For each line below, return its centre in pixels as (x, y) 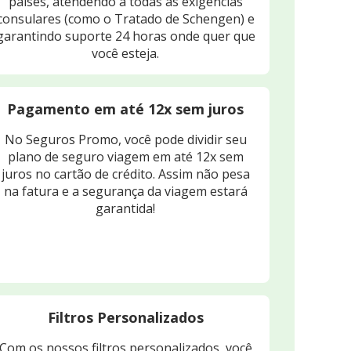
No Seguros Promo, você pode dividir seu (125, 140)
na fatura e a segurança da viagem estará (125, 192)
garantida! (125, 209)
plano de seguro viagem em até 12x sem (125, 157)
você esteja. (125, 54)
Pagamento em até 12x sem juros (125, 109)
